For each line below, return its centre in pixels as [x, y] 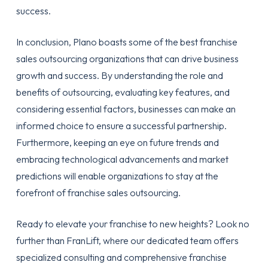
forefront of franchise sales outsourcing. [98, 193]
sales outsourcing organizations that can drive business [127, 59]
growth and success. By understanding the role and [119, 75]
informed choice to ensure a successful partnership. [121, 126]
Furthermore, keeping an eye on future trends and [117, 142]
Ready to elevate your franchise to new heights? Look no [133, 224]
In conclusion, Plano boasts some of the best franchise [127, 42]
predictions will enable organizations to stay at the [117, 176]
